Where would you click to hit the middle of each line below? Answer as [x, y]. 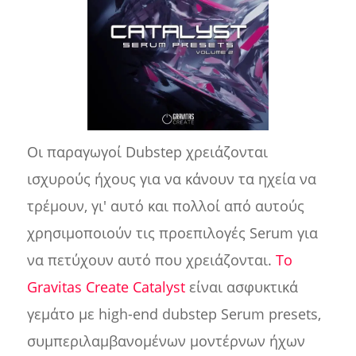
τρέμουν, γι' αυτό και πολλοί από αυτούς [165, 206]
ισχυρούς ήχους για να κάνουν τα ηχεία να [171, 179]
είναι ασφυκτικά [241, 287]
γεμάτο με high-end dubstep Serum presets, [174, 314]
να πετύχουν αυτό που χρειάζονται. [151, 260]
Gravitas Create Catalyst [106, 287]
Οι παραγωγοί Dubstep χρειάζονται [147, 152]
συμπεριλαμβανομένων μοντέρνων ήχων [166, 341]
